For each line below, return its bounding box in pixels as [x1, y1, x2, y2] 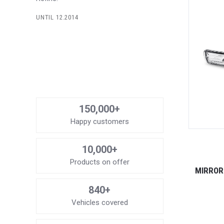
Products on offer [69, 157, 129, 167]
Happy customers [70, 117, 129, 126]
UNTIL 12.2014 [36, 13, 78, 21]
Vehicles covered [71, 198, 128, 207]
